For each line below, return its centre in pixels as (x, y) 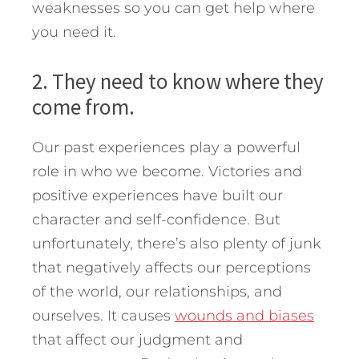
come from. (83, 106)
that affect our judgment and (137, 339)
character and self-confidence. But (156, 219)
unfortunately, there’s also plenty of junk (177, 243)
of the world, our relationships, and (157, 291)
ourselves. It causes (103, 315)
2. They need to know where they (178, 81)
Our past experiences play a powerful (166, 147)
